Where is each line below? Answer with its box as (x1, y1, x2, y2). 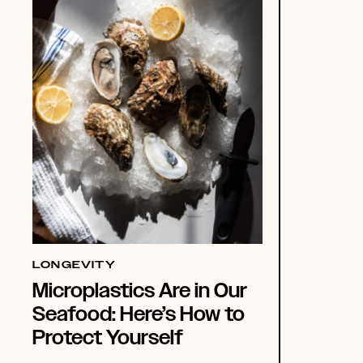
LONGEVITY (32, 259, 116, 271)
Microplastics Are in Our (32, 278, 247, 303)
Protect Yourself (32, 325, 183, 350)
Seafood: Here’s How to (32, 301, 245, 327)
